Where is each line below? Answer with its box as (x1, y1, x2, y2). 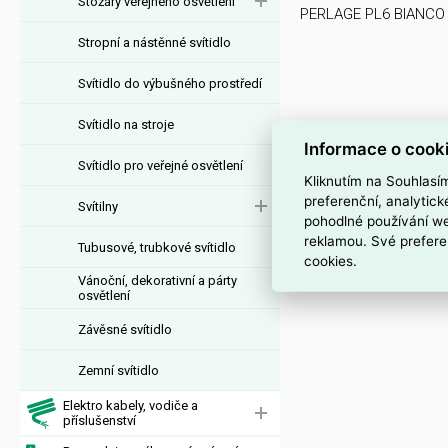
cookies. (304, 252, 357, 269)
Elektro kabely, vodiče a (63, 398, 198, 413)
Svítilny (78, 198, 118, 214)
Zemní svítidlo (78, 362, 159, 378)
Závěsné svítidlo (78, 321, 172, 337)
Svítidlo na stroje (78, 116, 174, 132)
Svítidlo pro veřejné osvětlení (78, 157, 243, 173)
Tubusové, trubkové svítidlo (78, 239, 236, 255)
